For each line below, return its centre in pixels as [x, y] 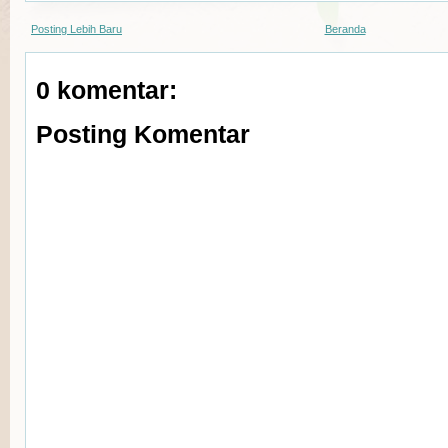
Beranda [345, 29]
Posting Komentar [143, 134]
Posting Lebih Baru [76, 29]
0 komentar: [106, 90]
